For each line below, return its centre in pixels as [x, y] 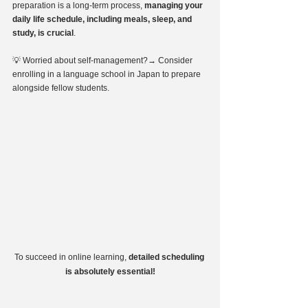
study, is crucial [43, 33]
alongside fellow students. [61, 88]
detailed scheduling [167, 257]
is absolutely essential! [110, 271]
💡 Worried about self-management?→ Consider [103, 60]
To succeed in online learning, [71, 257]
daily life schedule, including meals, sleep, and [103, 19]
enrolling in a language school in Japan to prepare [108, 74]
